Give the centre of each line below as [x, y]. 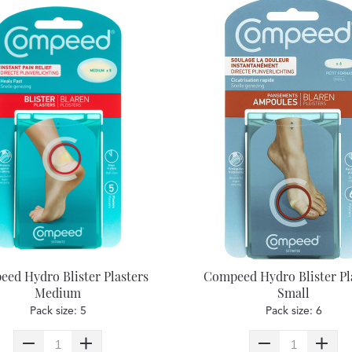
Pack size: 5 [58, 311]
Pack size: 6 [293, 311]
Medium [58, 293]
